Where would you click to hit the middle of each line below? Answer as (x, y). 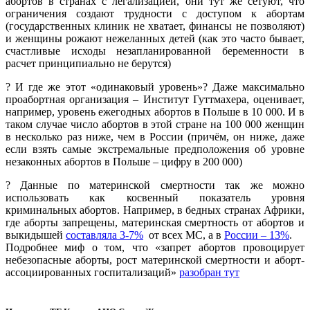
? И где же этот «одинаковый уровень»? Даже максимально (155, 87)
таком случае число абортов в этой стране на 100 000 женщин (155, 125)
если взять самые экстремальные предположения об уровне (155, 149)
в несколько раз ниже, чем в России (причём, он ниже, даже (155, 137)
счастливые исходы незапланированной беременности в (155, 51)
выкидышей (36, 235)
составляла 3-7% (104, 235)
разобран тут (209, 273)
